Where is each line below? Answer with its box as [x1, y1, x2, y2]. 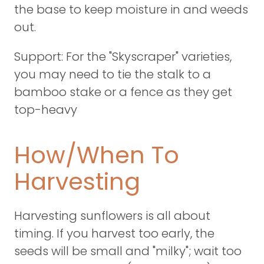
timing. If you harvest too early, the [14, 225, 214, 242]
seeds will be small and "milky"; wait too [14, 243, 242, 259]
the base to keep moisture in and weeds [14, 1, 248, 18]
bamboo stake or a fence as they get [14, 84, 232, 100]
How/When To [14, 138, 179, 171]
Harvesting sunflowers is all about [14, 207, 210, 224]
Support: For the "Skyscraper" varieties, [14, 48, 232, 65]
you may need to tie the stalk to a [14, 66, 211, 82]
